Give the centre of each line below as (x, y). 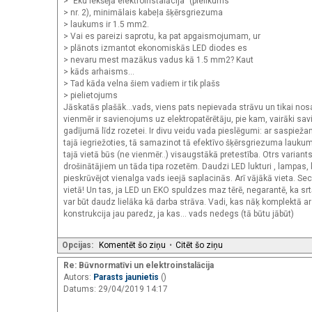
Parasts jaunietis (127, 277)
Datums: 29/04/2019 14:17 (116, 289)
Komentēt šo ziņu (132, 245)
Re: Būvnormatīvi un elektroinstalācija (139, 265)
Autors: (78, 277)
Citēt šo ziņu (199, 245)
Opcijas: (78, 245)
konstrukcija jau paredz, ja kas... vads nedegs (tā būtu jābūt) (179, 213)
